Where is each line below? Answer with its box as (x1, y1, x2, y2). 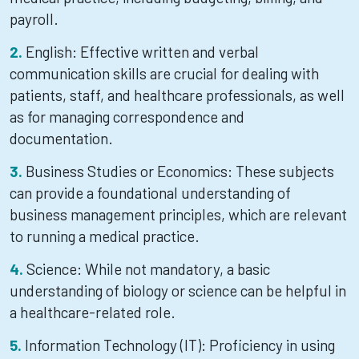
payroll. (10, 10, 58, 28)
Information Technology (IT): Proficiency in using (25, 336, 335, 354)
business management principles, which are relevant (10, 205, 347, 224)
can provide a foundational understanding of (10, 184, 291, 202)
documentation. (10, 129, 113, 147)
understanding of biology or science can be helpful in (10, 281, 346, 300)
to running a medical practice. (10, 227, 200, 245)
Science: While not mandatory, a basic (26, 260, 270, 278)
